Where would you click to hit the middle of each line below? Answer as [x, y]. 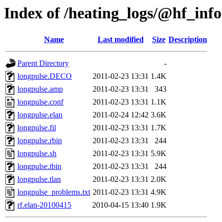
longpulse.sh [37, 154]
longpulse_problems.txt [54, 192]
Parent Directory [43, 63]
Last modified [120, 40]
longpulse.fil [37, 128]
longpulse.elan [40, 115]
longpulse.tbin [39, 166]
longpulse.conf [40, 102]
